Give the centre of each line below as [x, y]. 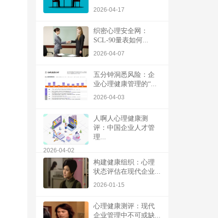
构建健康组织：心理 [124, 162]
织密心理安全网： [121, 31]
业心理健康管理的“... [125, 84]
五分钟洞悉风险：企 [124, 74]
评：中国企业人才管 [124, 127]
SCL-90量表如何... [121, 40]
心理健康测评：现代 [124, 206]
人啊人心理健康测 [121, 118]
